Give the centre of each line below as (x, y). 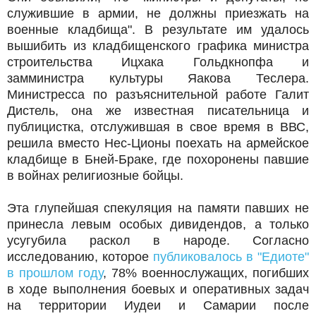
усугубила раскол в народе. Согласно (158, 241)
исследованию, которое (80, 257)
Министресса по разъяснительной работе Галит (158, 95)
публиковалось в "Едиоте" (231, 257)
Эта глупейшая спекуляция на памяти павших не (158, 208)
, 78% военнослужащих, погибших (206, 273)
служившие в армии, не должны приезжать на (158, 14)
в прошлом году (55, 273)
